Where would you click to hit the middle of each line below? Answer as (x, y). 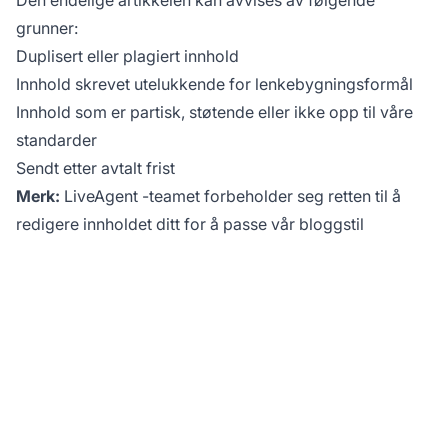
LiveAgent (101, 195)
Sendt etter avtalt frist (95, 167)
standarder (56, 139)
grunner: (47, 27)
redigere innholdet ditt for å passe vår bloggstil (190, 223)
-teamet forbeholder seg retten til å (269, 195)
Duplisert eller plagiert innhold (127, 55)
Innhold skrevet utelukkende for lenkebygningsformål (214, 83)
